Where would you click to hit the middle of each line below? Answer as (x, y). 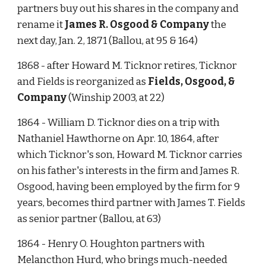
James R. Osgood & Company (137, 25)
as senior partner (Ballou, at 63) (89, 219)
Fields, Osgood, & (192, 82)
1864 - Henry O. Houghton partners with (111, 244)
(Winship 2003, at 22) (116, 98)
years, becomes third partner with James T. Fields (132, 203)
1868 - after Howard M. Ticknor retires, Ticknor (127, 66)
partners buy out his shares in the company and (128, 9)
